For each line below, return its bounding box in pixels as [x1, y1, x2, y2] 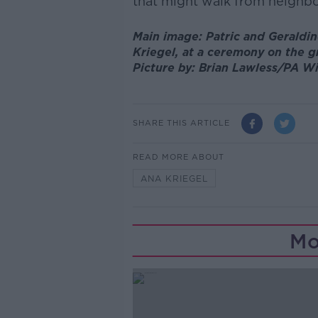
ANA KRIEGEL [140, 172, 208, 184]
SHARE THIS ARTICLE [132, 118, 230, 128]
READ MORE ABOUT [132, 151, 224, 162]
